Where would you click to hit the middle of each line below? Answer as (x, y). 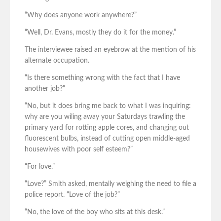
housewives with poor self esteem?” (79, 150)
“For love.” (40, 167)
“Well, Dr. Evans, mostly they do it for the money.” (100, 33)
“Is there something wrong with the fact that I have (102, 78)
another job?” (45, 89)
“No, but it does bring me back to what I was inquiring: (108, 106)
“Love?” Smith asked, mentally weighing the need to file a (110, 184)
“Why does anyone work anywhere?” (81, 16)
